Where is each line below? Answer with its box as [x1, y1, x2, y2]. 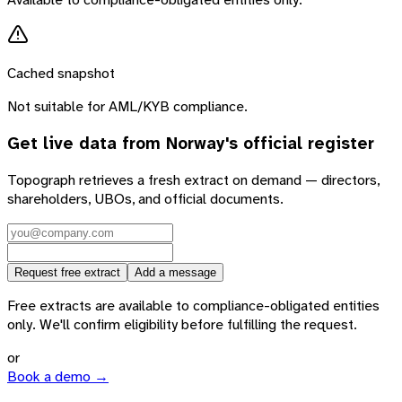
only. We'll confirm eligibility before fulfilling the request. [7, 315, 357, 335]
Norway [166, 132, 225, 154]
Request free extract [14, 266, 120, 280]
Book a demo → [7, 367, 109, 387]
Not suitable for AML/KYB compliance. [7, 96, 248, 116]
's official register [225, 132, 374, 154]
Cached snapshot [7, 63, 115, 83]
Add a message [135, 266, 216, 280]
